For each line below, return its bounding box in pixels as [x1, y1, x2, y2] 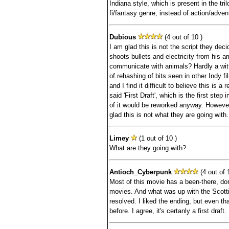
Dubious [109, 33, 136, 41]
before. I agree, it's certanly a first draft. [109, 207, 226, 215]
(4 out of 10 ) [162, 33, 202, 41]
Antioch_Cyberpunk [109, 168, 172, 176]
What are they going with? [109, 144, 186, 152]
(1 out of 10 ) [136, 134, 177, 143]
